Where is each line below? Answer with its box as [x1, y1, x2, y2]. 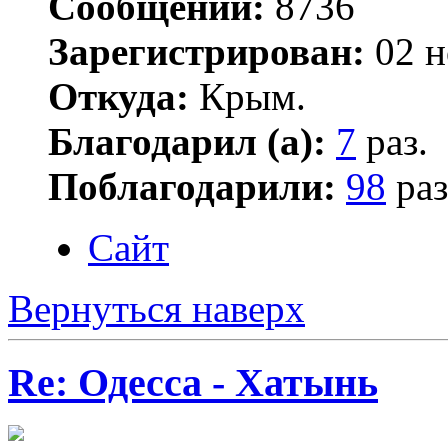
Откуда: [48, 74, 189, 118]
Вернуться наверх [8, 286, 305, 330]
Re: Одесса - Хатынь [8, 360, 378, 406]
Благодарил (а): [48, 119, 326, 163]
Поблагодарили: [48, 164, 336, 208]
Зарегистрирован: [48, 29, 365, 73]
